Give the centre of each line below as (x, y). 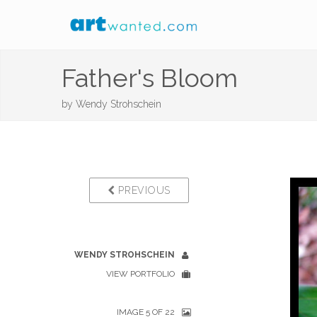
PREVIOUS (143, 190)
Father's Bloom (150, 78)
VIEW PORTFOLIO (140, 274)
